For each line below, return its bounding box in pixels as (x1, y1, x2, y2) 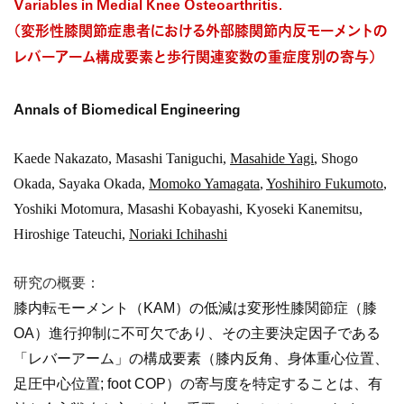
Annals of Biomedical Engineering (14, 99, 241, 119)
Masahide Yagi (230, 151, 314, 167)
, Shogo (314, 151, 358, 167)
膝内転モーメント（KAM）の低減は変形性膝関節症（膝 (14, 300, 377, 317)
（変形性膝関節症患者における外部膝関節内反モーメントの (14, 21, 388, 41)
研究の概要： (14, 275, 100, 291)
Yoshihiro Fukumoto (266, 176, 383, 192)
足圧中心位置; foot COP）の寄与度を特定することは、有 (14, 376, 382, 392)
